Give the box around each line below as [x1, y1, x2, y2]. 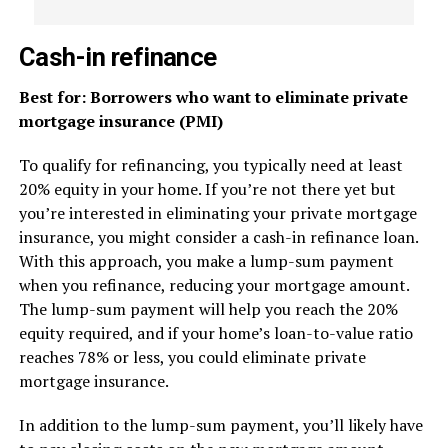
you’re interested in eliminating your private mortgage [18, 202, 417, 224]
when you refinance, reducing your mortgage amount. [18, 274, 409, 296]
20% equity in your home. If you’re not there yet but [18, 178, 396, 200]
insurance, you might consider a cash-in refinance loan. [18, 226, 418, 248]
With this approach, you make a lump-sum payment [18, 250, 394, 272]
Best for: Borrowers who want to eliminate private [18, 86, 408, 108]
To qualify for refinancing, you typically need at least [18, 154, 403, 176]
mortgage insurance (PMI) [18, 110, 223, 132]
